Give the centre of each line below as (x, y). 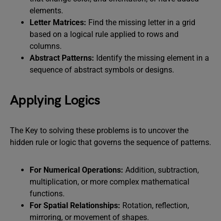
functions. (47, 194)
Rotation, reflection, (156, 205)
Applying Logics (55, 100)
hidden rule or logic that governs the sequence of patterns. (110, 142)
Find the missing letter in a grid (142, 22)
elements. (46, 11)
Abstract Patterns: (63, 58)
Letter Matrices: (59, 22)
